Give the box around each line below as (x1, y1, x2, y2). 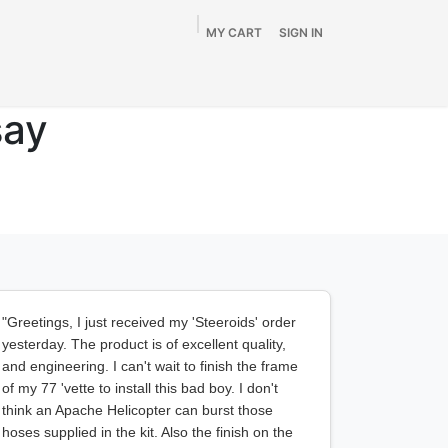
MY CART (206, 25, 262, 40)
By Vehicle (106, 61, 185, 81)
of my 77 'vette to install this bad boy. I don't (2, 380, 278, 396)
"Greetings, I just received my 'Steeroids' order (2, 314, 296, 330)
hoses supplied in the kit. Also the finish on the (2, 424, 293, 440)
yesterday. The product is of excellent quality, (2, 336, 286, 352)
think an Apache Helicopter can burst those (2, 402, 273, 418)
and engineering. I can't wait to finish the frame (2, 358, 298, 374)
